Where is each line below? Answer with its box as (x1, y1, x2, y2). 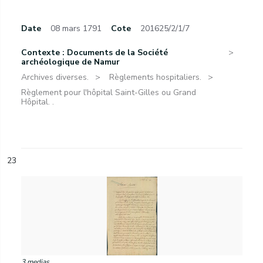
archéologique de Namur (21, 56, 120, 68)
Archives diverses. (21, 72, 89, 83)
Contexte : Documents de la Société (21, 47, 168, 58)
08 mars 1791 (50, 23, 102, 34)
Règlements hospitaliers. (109, 72, 201, 83)
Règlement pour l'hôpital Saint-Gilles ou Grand (21, 87, 196, 98)
